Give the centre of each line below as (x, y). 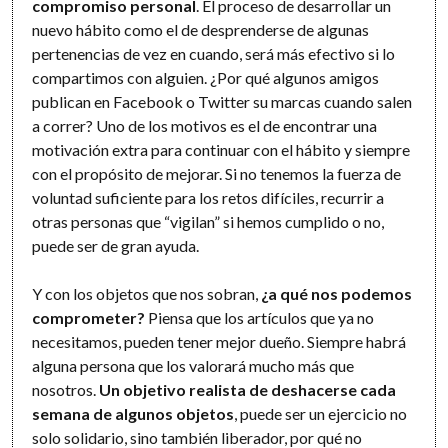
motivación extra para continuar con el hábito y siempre (221, 150)
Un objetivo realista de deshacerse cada (248, 390)
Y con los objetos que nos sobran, (147, 294)
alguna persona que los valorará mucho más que (193, 366)
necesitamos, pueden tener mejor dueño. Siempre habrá (219, 342)
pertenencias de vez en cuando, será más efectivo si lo (214, 54)
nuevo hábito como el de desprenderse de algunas (201, 30)
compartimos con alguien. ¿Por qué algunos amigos (206, 78)
